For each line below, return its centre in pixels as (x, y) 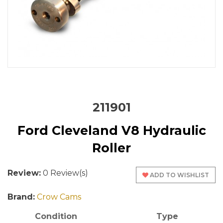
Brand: (21, 197)
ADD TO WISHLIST (179, 175)
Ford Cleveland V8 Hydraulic (111, 130)
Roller (111, 148)
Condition (56, 216)
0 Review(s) (64, 173)
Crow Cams (59, 197)
